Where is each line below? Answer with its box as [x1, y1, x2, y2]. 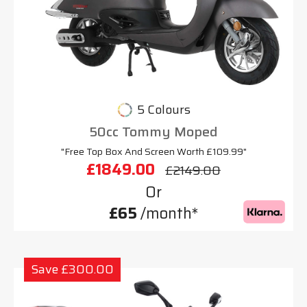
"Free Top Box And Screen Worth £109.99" [60, 144, 247, 160]
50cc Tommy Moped [89, 121, 218, 143]
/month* [137, 201, 198, 226]
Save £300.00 [31, 260, 114, 280]
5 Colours [137, 100, 191, 120]
